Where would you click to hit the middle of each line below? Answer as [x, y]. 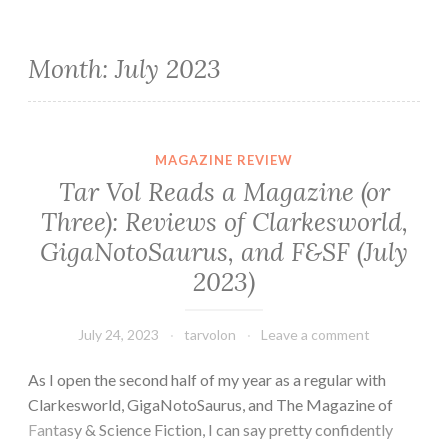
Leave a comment [315, 334]
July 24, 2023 [118, 334]
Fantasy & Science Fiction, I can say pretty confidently [210, 429]
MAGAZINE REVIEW [224, 160]
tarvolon [210, 334]
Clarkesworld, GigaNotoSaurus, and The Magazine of [210, 404]
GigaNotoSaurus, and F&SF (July [224, 251]
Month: [71, 69]
